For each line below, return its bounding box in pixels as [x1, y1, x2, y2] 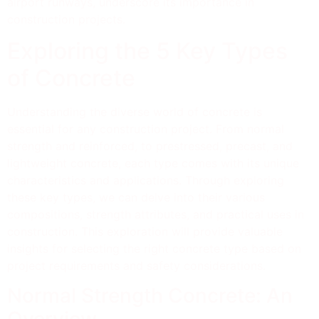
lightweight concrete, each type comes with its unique [7, 155, 299, 170]
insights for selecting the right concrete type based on [7, 241, 301, 256]
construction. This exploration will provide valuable [7, 224, 283, 239]
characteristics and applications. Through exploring [7, 172, 284, 187]
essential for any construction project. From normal [7, 121, 284, 136]
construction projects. [7, 11, 125, 26]
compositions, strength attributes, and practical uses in [7, 206, 304, 221]
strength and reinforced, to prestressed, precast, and [7, 138, 293, 153]
